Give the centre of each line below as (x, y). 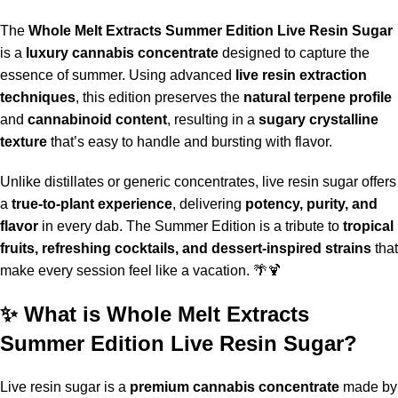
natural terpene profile (318, 97)
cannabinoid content (97, 119)
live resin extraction (301, 75)
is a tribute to (299, 226)
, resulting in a (213, 119)
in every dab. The (96, 226)
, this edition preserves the (159, 97)
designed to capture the (294, 52)
